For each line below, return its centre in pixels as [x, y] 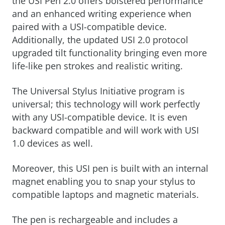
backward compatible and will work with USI [105, 130]
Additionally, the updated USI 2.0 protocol [100, 40]
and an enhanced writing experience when [102, 14]
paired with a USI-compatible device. [89, 27]
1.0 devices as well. [52, 143]
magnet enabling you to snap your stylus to [104, 181]
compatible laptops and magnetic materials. [105, 194]
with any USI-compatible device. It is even [100, 117]
